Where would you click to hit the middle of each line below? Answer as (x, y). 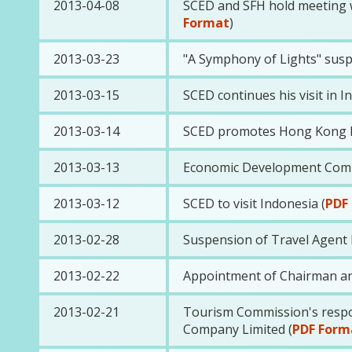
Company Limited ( (238, 329)
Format (206, 23)
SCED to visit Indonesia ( (254, 203)
